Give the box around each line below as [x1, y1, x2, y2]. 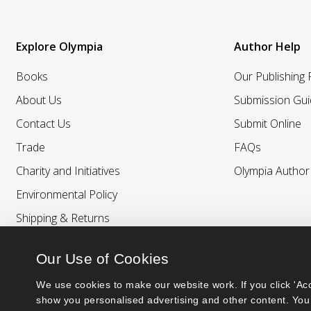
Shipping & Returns [16, 210, 110, 226]
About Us [16, 92, 62, 108]
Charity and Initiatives [16, 162, 121, 178]
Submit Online [234, 115, 302, 131]
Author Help [234, 38, 301, 54]
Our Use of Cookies [36, 250, 169, 267]
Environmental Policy [16, 186, 118, 202]
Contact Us [16, 115, 72, 131]
